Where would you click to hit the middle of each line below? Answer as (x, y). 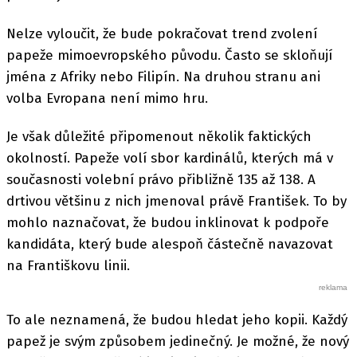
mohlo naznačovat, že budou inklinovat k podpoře (168, 222)
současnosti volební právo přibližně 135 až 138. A (161, 179)
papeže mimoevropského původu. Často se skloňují (169, 55)
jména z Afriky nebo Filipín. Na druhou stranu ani (163, 76)
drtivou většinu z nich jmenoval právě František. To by (177, 201)
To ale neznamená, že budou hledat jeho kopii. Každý (177, 320)
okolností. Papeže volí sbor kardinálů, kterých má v (170, 158)
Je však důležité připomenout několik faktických (159, 136)
